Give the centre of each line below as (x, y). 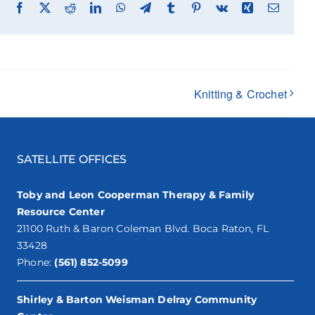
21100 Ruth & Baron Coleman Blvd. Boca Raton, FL (143, 228)
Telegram (172, 7)
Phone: (36, 262)
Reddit (91, 7)
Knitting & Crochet (240, 94)
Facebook (47, 7)
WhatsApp (149, 7)
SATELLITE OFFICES (72, 159)
